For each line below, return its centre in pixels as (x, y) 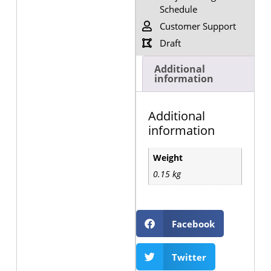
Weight (168, 158)
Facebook (193, 224)
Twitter (189, 257)
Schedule (178, 9)
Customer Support (198, 26)
